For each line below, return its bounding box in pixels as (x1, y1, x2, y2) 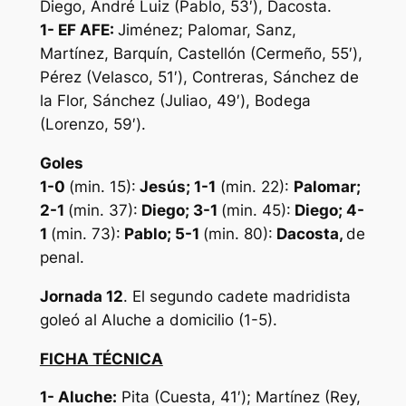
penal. (39, 248, 84, 267)
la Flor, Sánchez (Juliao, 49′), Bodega (39, 92, 311, 111)
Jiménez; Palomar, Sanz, (117, 21, 296, 40)
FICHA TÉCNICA (39, 349, 163, 368)
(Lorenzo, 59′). (39, 115, 146, 134)
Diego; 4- (290, 201, 364, 220)
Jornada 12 (39, 286, 123, 305)
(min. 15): (68, 178, 136, 197)
